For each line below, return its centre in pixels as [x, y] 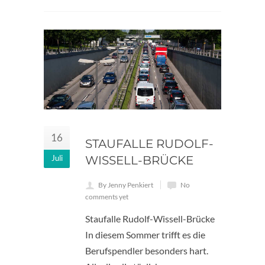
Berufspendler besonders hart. [147, 251]
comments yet [107, 197]
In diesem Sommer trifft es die [145, 235]
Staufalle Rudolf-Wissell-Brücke [150, 219]
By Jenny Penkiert [126, 185]
